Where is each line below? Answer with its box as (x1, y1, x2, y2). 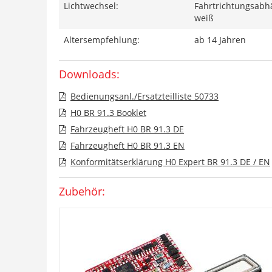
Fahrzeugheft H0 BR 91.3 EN (70, 139, 185, 151)
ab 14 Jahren (194, 33, 246, 46)
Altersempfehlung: (64, 33, 140, 46)
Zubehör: (59, 183, 105, 199)
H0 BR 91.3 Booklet (70, 106, 146, 118)
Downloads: (59, 66, 120, 81)
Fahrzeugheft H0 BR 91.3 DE (70, 123, 184, 135)
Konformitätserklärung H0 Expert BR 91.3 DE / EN (70, 155, 270, 168)
